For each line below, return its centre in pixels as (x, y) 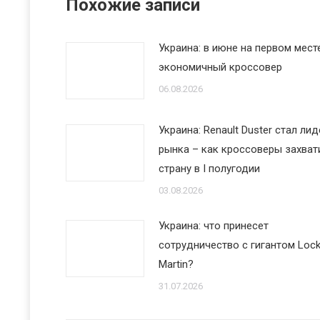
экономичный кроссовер (220, 67)
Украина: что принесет (214, 226)
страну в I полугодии (209, 169)
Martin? (176, 264)
